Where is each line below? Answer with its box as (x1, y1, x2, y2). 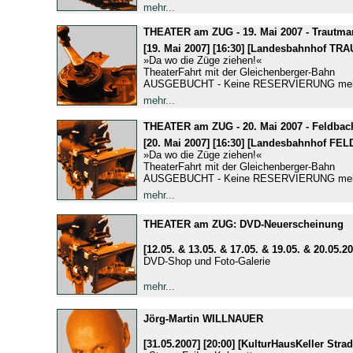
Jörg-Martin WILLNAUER (143, 312, 263, 325)
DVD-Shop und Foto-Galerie (143, 255, 270, 267)
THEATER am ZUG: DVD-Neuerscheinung (143, 217, 344, 230)
